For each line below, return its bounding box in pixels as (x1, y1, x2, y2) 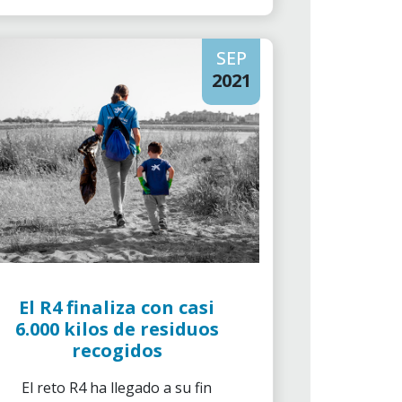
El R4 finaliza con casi (19, 295, 214, 319)
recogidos (71, 338, 162, 363)
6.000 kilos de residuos (14, 317, 219, 341)
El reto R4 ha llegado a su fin (22, 378, 212, 398)
